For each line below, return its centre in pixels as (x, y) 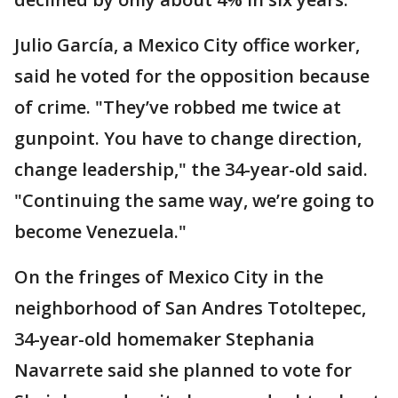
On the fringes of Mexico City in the (169, 276)
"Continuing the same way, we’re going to (194, 200)
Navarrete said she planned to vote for (183, 370)
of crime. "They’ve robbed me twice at (178, 107)
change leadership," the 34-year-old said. (191, 169)
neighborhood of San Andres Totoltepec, (190, 307)
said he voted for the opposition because (192, 76)
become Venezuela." (100, 231)
